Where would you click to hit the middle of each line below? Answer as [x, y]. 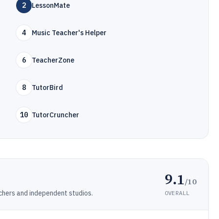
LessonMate [51, 5]
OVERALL [177, 193]
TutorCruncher [56, 115]
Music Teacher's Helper [69, 33]
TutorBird [48, 88]
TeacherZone [53, 60]
